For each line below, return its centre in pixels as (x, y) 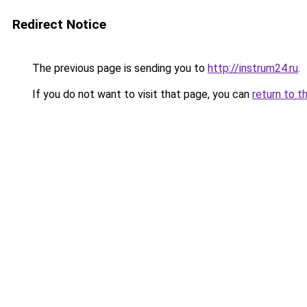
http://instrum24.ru (253, 68)
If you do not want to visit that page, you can (141, 94)
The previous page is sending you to (119, 68)
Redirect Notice (59, 24)
